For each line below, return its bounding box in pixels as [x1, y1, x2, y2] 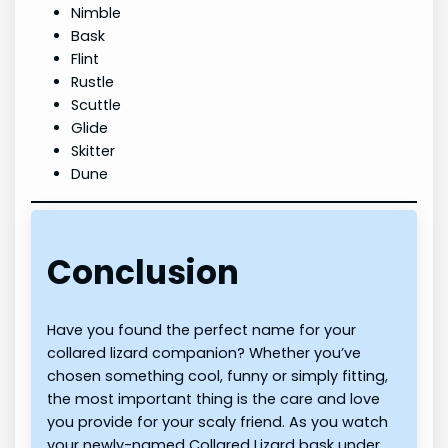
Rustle [71, 72, 115, 93]
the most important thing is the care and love [47, 389, 381, 410]
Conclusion [47, 250, 240, 296]
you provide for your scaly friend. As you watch [47, 412, 389, 433]
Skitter [71, 141, 116, 162]
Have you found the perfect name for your [47, 320, 357, 341]
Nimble [71, 3, 122, 24]
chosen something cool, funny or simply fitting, [47, 366, 389, 387]
